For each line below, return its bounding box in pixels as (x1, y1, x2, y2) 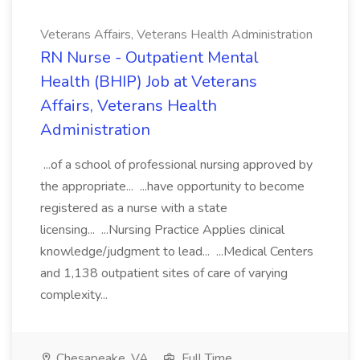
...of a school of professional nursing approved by (40, 156, 313, 174)
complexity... (40, 286, 111, 304)
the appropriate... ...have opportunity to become (40, 178, 305, 195)
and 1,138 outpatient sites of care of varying (40, 264, 288, 282)
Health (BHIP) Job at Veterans (40, 71, 257, 92)
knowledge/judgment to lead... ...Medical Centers (40, 243, 313, 260)
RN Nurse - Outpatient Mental (40, 47, 259, 68)
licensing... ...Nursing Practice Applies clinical (40, 221, 284, 239)
